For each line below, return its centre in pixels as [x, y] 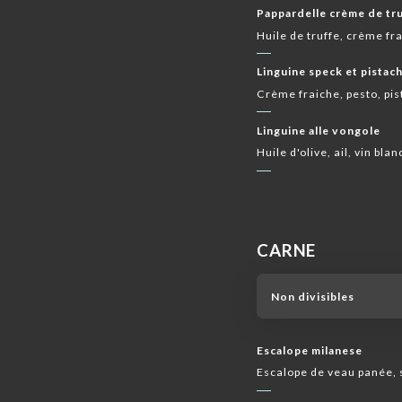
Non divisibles [312, 296]
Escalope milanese [310, 350]
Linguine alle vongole [319, 130]
